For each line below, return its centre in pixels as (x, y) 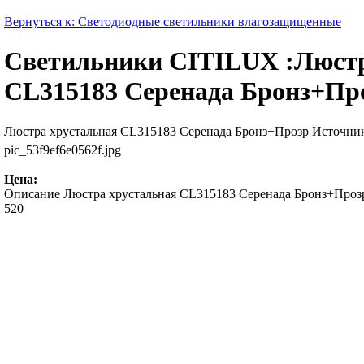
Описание (32, 193)
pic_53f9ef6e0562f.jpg (63, 149)
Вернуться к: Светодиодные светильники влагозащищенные (173, 22)
